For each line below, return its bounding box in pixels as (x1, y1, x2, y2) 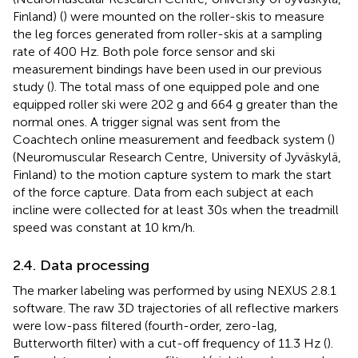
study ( (13, 78, 50, 94)
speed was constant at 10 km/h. (13, 219, 195, 235)
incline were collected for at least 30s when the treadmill (13, 201, 339, 217)
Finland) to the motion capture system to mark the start (13, 166, 332, 182)
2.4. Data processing (13, 256, 149, 274)
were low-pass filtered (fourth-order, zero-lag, (13, 317, 277, 333)
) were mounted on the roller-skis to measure (63, 8, 324, 24)
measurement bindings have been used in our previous (13, 61, 322, 77)
